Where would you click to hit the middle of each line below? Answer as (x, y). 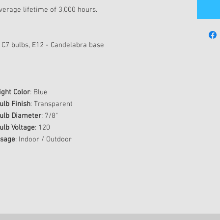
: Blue (39, 92)
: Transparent (52, 104)
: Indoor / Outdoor (43, 139)
